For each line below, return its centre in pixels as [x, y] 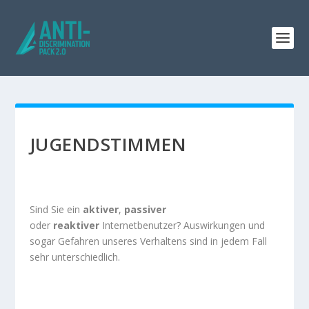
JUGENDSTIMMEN [108, 144]
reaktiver [77, 225]
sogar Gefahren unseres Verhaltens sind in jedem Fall [148, 241]
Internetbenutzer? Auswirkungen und [183, 225]
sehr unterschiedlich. [74, 257]
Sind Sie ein [56, 209]
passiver [145, 209]
